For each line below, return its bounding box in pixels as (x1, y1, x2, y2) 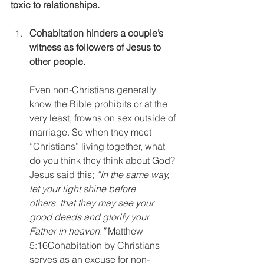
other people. (29, 55, 85, 67)
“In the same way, (97, 168, 171, 180)
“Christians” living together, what (29, 140, 167, 152)
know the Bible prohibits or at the (29, 97, 170, 110)
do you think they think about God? (29, 154, 177, 166)
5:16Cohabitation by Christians (29, 239, 162, 251)
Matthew (108, 225, 146, 237)
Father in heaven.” (29, 225, 108, 237)
